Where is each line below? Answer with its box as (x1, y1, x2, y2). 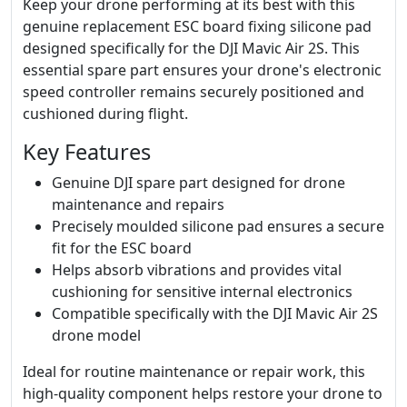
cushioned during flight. (23, 104, 188, 124)
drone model (52, 325, 141, 345)
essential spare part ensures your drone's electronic (23, 60, 382, 80)
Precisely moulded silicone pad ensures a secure (52, 216, 384, 236)
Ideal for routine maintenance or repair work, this (23, 362, 365, 382)
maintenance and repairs (52, 194, 224, 214)
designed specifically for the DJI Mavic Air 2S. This (23, 38, 360, 58)
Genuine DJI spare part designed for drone (52, 173, 345, 193)
